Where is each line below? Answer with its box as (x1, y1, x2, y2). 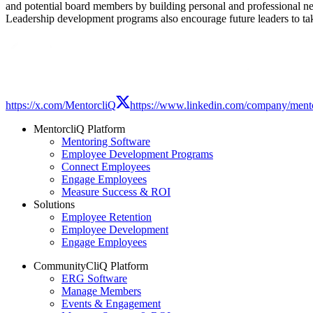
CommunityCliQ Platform (34, 259, 148, 272)
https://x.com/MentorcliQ (6, 99, 116, 111)
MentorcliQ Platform (34, 122, 125, 135)
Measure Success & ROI (61, 185, 170, 198)
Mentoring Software (61, 135, 150, 147)
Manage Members (61, 284, 141, 297)
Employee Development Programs (61, 147, 213, 160)
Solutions (34, 198, 75, 210)
